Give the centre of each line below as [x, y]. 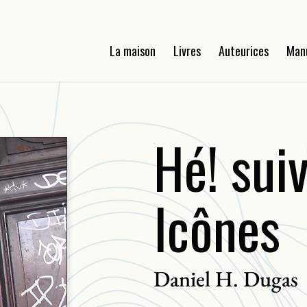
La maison [133, 51]
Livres [187, 51]
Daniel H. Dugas [225, 279]
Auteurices [244, 51]
